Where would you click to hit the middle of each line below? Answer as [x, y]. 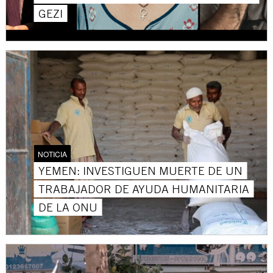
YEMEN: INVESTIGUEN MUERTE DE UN [141, 170]
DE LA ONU [68, 207]
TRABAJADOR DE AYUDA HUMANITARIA [144, 189]
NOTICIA [53, 154]
